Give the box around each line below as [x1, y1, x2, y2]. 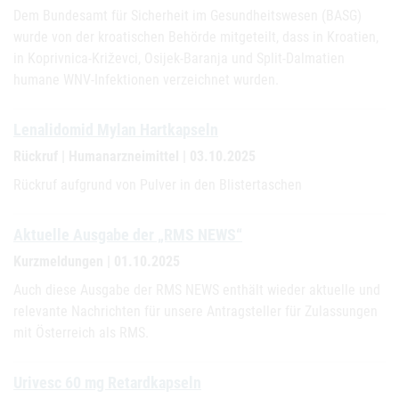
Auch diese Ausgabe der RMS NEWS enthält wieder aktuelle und [13, 281, 380, 298]
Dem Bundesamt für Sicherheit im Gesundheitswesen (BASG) [13, 7, 362, 24]
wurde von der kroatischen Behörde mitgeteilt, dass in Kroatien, [13, 28, 379, 45]
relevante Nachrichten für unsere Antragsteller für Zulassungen [13, 303, 378, 320]
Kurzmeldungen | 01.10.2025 [13, 253, 180, 270]
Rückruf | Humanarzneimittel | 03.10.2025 [13, 148, 256, 165]
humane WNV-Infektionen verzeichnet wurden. [13, 71, 279, 88]
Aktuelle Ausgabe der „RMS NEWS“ [13, 225, 242, 244]
